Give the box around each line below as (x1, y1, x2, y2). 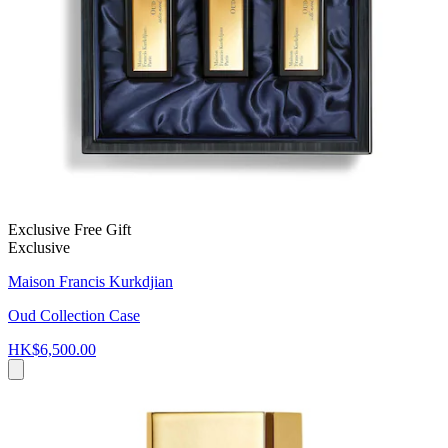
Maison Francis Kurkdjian (8, 272, 173, 290)
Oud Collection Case (8, 306, 140, 324)
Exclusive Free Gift (8, 220, 131, 238)
